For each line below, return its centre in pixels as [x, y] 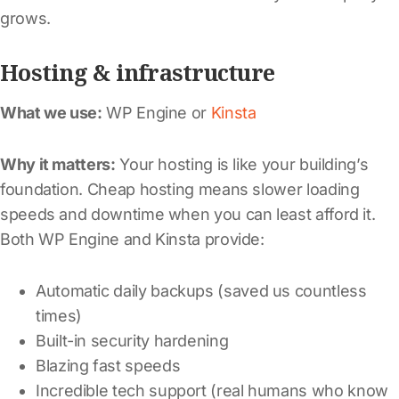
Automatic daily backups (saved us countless [201, 290]
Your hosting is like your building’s [242, 164]
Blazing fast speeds [108, 365]
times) [59, 315]
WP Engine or [156, 112]
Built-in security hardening [132, 340]
